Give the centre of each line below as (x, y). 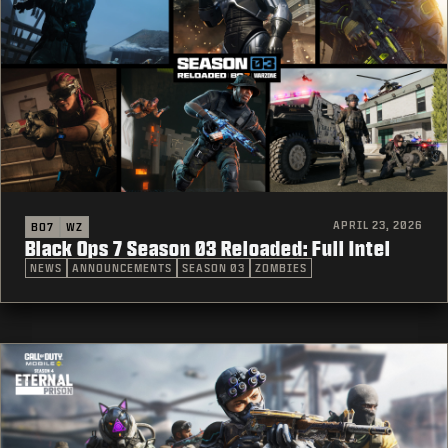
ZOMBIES (281, 267)
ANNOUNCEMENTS (122, 267)
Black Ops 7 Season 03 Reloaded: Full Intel (208, 247)
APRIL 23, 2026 (378, 224)
